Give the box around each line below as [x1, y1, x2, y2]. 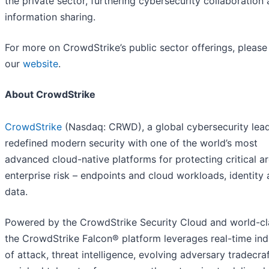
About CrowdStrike [5, 88, 95, 101]
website [23, 58, 58, 70]
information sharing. [5, 11, 95, 23]
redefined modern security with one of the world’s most [5, 137, 258, 150]
